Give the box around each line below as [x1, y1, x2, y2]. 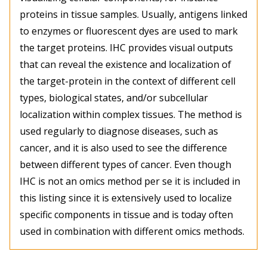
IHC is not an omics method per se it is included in [20, 175, 240, 188]
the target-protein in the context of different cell [20, 74, 235, 88]
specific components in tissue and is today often [20, 208, 233, 222]
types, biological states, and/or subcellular [20, 91, 208, 105]
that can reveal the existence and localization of [20, 58, 231, 72]
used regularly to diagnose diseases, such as [20, 125, 218, 138]
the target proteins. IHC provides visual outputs [20, 41, 233, 55]
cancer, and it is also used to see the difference [20, 141, 227, 155]
